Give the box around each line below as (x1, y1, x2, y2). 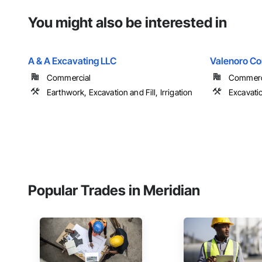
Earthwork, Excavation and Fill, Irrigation (47, 87, 193, 98)
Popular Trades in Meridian (28, 182, 200, 199)
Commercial (47, 73, 91, 83)
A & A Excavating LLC (28, 55, 116, 67)
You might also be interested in (28, 14, 227, 32)
